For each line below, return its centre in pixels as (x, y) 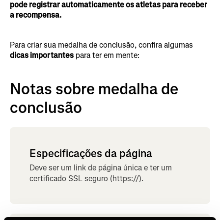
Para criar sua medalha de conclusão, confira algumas (101, 45)
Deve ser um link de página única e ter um (101, 167)
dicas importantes (42, 55)
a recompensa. (36, 15)
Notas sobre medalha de (94, 89)
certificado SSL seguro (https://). (86, 178)
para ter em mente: (107, 55)
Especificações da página (91, 153)
